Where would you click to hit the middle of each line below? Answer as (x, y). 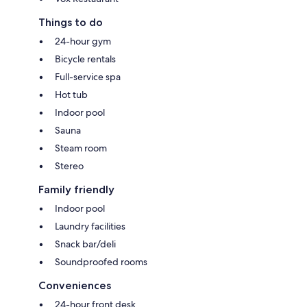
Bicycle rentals (85, 59)
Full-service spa (88, 76)
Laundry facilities (90, 226)
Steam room (81, 148)
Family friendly (76, 189)
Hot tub (71, 94)
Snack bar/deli (85, 244)
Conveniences (75, 285)
